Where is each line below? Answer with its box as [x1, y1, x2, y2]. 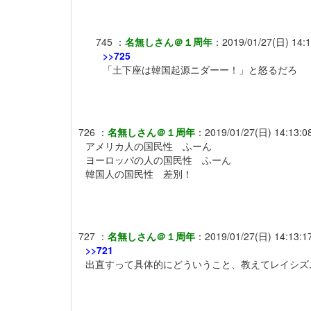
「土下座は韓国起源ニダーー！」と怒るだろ [103, 62, 297, 76]
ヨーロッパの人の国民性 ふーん [85, 152, 231, 167]
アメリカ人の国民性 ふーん [85, 138, 212, 153]
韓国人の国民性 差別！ [85, 166, 192, 180]
